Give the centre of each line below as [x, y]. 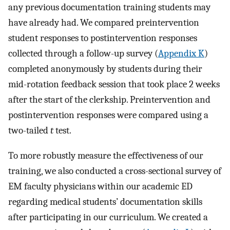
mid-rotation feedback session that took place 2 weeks [114, 84]
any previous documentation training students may [109, 7]
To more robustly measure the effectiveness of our [106, 155]
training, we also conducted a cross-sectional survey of [115, 171]
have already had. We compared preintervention [104, 22]
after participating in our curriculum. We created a [108, 217]
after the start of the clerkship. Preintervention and [109, 99]
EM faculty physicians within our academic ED [100, 186]
